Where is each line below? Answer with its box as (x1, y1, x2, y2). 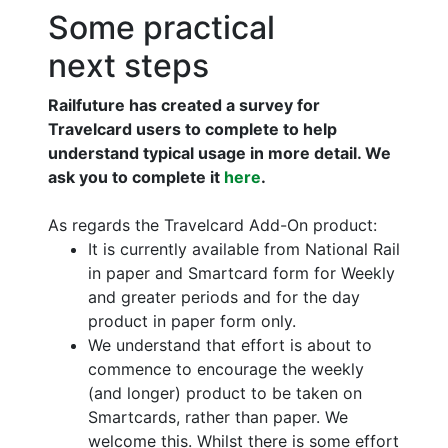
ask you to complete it (48, 167, 224, 188)
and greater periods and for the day (88, 287, 360, 308)
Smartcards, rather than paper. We (88, 407, 348, 428)
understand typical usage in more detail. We (48, 143, 391, 164)
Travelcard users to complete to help (48, 119, 337, 140)
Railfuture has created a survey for (48, 95, 320, 116)
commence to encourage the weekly (88, 359, 364, 380)
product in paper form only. (88, 311, 296, 332)
